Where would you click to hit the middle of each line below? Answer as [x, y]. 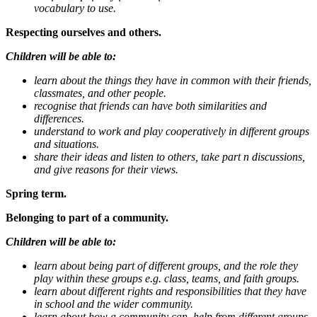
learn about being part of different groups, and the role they [166, 265]
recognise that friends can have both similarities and [150, 105]
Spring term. [36, 193]
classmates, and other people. [100, 93]
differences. [59, 118]
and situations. [67, 144]
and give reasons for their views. [106, 169]
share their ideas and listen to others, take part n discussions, [169, 156]
